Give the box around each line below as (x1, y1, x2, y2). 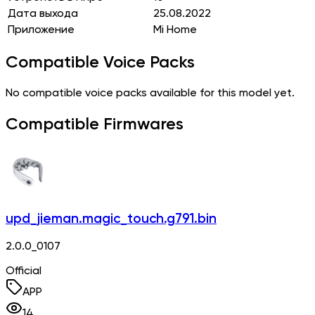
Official (6, 265, 41, 277)
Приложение (8, 24, 75, 36)
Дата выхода (8, 8, 78, 20)
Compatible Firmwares (6, 116, 184, 134)
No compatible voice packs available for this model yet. (6, 88, 295, 100)
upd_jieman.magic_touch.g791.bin (6, 212, 217, 226)
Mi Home (153, 24, 197, 36)
